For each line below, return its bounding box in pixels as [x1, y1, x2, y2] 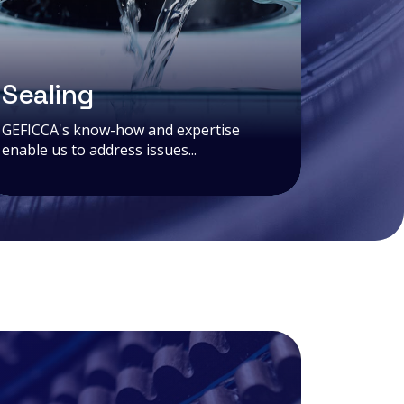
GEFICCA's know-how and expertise [2, 119, 240, 140]
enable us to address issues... [2, 139, 197, 160]
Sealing [2, 76, 94, 112]
